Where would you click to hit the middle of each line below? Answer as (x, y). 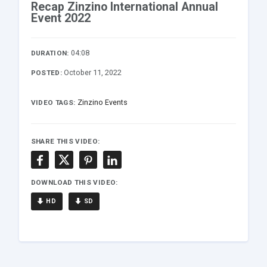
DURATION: (50, 53)
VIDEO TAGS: (53, 103)
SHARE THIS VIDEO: (65, 141)
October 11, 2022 (93, 73)
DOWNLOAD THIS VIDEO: (74, 182)
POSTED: (46, 73)
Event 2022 (60, 18)
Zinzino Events (102, 103)
